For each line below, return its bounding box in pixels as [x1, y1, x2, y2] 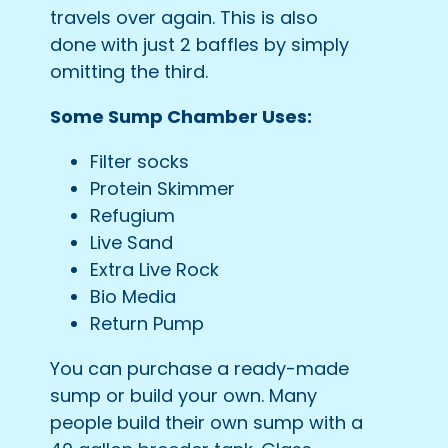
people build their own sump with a [50, 409, 363, 435]
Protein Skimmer [90, 175, 235, 201]
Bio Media [90, 283, 176, 309]
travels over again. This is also [50, 4, 318, 30]
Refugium [90, 202, 175, 228]
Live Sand [90, 229, 173, 255]
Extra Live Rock [90, 256, 219, 282]
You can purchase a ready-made [50, 355, 349, 381]
